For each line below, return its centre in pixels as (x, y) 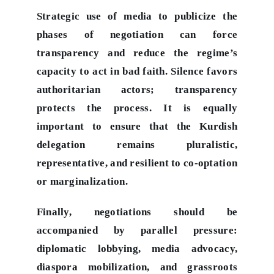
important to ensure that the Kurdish (137, 126)
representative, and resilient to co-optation (137, 163)
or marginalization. (82, 181)
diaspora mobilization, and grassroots (137, 267)
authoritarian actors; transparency (137, 89)
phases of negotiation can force (137, 34)
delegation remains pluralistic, (137, 144)
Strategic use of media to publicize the (137, 16)
